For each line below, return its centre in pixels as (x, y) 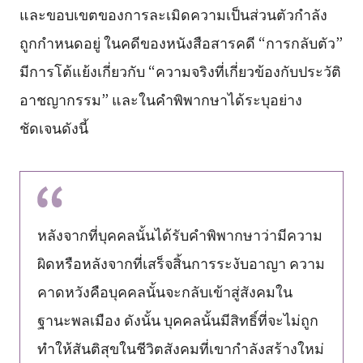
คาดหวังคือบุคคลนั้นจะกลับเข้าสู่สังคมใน (164, 290)
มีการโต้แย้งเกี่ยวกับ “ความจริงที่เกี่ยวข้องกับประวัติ (180, 70)
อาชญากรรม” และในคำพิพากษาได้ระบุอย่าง (160, 98)
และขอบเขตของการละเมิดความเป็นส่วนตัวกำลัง (173, 13)
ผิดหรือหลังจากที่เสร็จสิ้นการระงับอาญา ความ (181, 262)
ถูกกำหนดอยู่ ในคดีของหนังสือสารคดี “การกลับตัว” (181, 42)
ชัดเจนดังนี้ (53, 127)
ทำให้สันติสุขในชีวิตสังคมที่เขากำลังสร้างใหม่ (180, 347)
